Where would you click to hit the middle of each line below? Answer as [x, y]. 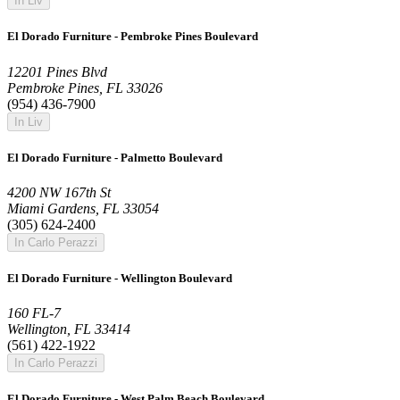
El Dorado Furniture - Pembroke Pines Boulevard [133, 37]
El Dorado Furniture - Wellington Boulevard [120, 279]
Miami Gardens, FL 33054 [83, 208]
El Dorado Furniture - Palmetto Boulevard [115, 157]
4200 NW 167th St [59, 192]
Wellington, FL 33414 [69, 329]
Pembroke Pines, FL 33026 [85, 87]
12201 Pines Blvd [57, 71]
